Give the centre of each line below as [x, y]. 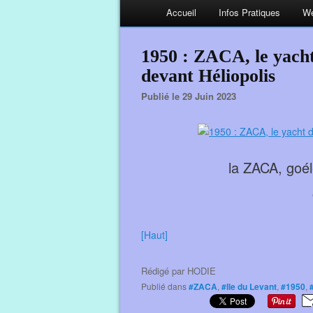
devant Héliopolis [208, 76]
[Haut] [154, 235]
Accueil [181, 12]
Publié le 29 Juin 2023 [192, 96]
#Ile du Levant [249, 286]
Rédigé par [164, 271]
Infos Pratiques [249, 12]
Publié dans [167, 286]
